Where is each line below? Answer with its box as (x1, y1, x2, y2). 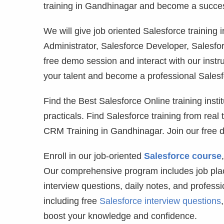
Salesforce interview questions (99, 196, 221, 206)
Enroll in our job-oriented (43, 151, 144, 161)
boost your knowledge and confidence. (43, 211, 197, 221)
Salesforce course (144, 151, 221, 161)
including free (43, 196, 99, 206)
